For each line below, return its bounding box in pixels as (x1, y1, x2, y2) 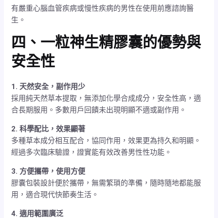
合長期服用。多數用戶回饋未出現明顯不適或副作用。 (11, 105, 187, 114)
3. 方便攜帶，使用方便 (11, 166, 86, 176)
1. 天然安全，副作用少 (11, 82, 86, 91)
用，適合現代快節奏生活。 (11, 190, 99, 199)
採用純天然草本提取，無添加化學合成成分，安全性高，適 (11, 93, 201, 103)
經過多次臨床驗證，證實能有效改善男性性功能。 (11, 147, 172, 157)
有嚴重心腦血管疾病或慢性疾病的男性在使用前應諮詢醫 (11, 3, 194, 13)
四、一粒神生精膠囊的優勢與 (11, 32, 201, 53)
